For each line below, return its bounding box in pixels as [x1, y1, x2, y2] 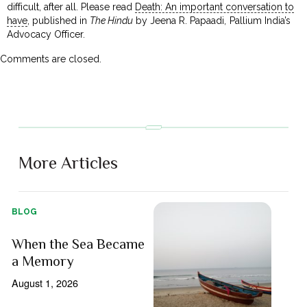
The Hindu [90, 14, 134, 26]
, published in [27, 14, 90, 26]
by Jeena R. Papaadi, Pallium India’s [133, 14, 291, 26]
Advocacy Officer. [7, 28, 86, 40]
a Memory [12, 252, 75, 269]
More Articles [19, 152, 119, 173]
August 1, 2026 [12, 275, 79, 290]
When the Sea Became [12, 235, 145, 252]
